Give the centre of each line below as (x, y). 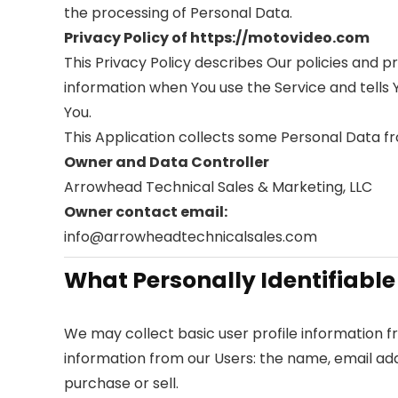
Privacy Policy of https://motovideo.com (217, 37)
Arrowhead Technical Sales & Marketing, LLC (218, 187)
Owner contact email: (146, 211)
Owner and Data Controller (167, 162)
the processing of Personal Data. (178, 12)
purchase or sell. (121, 383)
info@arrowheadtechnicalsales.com (191, 236)
